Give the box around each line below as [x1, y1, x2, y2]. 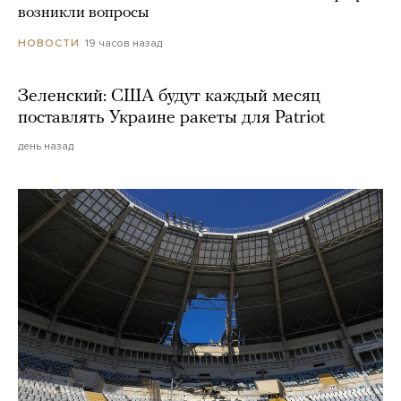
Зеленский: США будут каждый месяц [18, 87, 320, 106]
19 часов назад [85, 36, 162, 49]
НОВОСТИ [18, 36, 80, 49]
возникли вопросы [18, 4, 149, 21]
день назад [18, 139, 73, 152]
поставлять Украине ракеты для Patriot [18, 108, 325, 127]
